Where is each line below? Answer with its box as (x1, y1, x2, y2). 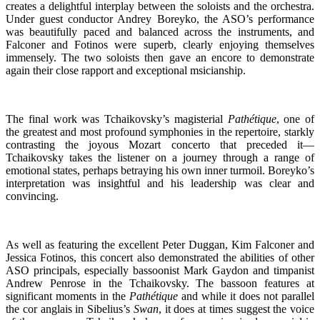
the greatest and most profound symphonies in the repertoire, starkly (6, 125, 314, 138)
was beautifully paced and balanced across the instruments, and (6, 25, 314, 38)
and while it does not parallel (178, 289, 314, 302)
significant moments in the (6, 289, 129, 302)
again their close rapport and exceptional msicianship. (6, 64, 246, 76)
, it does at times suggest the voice (158, 302, 314, 315)
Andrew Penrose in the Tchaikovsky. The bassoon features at (6, 276, 314, 289)
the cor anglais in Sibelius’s (6, 302, 134, 315)
